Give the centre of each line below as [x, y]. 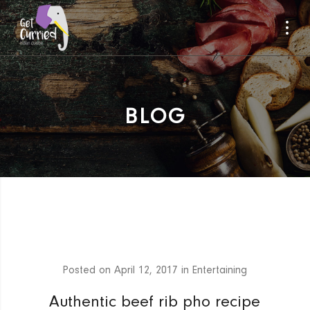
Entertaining [220, 270]
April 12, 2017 [146, 270]
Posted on [89, 270]
